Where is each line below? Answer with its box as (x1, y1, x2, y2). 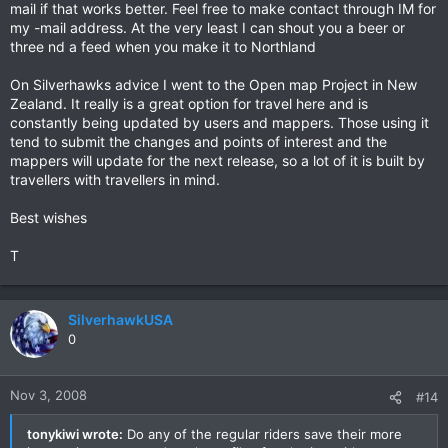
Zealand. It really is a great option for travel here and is (10, 95, 368, 112)
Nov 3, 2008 (10, 387, 87, 403)
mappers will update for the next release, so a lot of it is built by (10, 152, 425, 169)
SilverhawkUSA (68, 311, 173, 328)
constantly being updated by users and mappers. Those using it (10, 114, 429, 131)
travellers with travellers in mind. (10, 171, 220, 188)
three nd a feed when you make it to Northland (10, 38, 316, 55)
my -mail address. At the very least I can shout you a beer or (10, 19, 405, 36)
